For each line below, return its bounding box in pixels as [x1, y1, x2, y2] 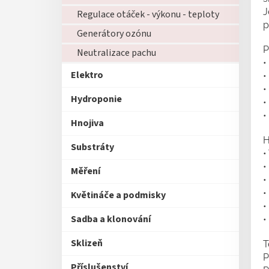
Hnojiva [71, 116, 104, 130]
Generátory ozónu [77, 27, 151, 40]
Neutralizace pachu [77, 46, 156, 59]
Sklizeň [71, 237, 103, 250]
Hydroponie [71, 92, 122, 106]
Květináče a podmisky [71, 189, 166, 202]
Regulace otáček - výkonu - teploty [77, 8, 219, 21]
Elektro [71, 68, 103, 82]
